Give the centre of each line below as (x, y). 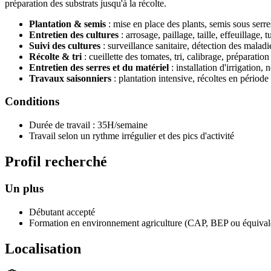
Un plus (24, 188)
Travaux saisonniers (70, 78)
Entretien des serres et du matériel (99, 67)
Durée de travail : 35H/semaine (88, 125)
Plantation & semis (67, 24)
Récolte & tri (55, 56)
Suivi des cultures (65, 45)
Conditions (32, 102)
